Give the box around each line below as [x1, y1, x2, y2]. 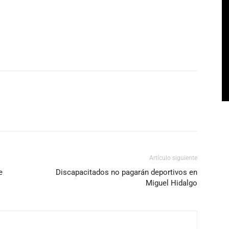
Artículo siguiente [149, 154, 197, 162]
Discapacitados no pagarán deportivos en [56, 168, 197, 177]
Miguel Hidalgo [146, 178, 197, 188]
